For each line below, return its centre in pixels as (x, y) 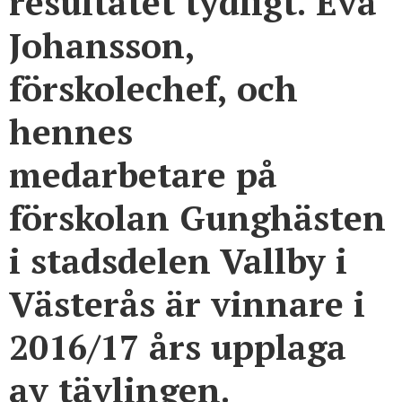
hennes (71, 131)
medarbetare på (143, 174)
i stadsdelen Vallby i (178, 260)
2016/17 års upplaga (178, 346)
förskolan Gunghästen (197, 217)
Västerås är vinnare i (187, 303)
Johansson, (102, 44)
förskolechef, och (153, 87)
